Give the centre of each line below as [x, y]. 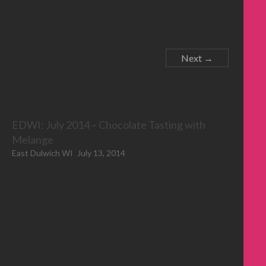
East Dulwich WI [43, 153]
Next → [197, 58]
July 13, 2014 [102, 153]
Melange [33, 139]
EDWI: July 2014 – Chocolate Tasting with [109, 124]
